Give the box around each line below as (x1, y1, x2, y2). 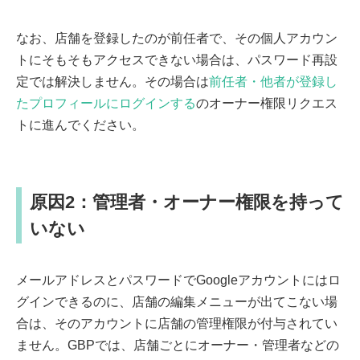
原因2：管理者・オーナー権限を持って (30, 191, 344, 212)
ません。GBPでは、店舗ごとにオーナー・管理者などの (16, 337, 339, 352)
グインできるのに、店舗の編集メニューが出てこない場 (16, 294, 337, 309)
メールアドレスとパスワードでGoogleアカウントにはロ (16, 272, 341, 287)
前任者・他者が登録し (209, 74, 337, 88)
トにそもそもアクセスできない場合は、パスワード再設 (16, 52, 337, 67)
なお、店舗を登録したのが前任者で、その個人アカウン (16, 31, 337, 45)
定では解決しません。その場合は (16, 74, 209, 88)
